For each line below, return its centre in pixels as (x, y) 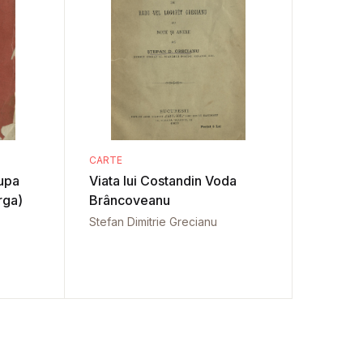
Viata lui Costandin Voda (163, 181)
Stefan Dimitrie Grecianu (154, 222)
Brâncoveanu (130, 200)
